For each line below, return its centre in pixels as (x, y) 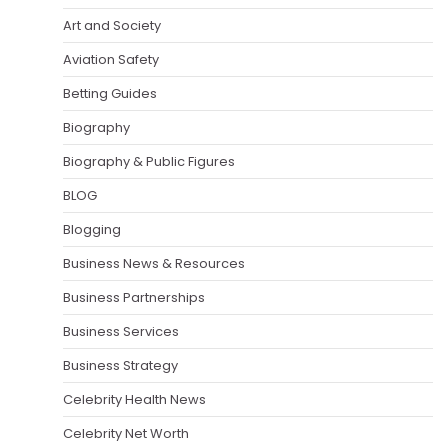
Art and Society (112, 25)
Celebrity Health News (134, 399)
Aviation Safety (111, 59)
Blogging (92, 229)
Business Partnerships (134, 297)
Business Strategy (120, 365)
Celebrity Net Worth (126, 433)
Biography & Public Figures (149, 161)
